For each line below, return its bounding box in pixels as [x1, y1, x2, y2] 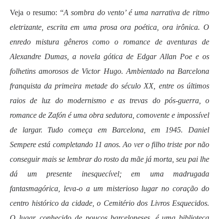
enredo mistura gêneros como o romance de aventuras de [10, 38, 209, 46]
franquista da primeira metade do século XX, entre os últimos [10, 82, 209, 90]
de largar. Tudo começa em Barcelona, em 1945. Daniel [10, 126, 209, 134]
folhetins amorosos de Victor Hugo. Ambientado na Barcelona [10, 67, 209, 75]
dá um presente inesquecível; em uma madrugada [10, 170, 209, 178]
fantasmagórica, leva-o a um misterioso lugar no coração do [10, 184, 209, 193]
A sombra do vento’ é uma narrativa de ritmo [63, 8, 210, 17]
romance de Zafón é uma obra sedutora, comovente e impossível [10, 111, 209, 119]
